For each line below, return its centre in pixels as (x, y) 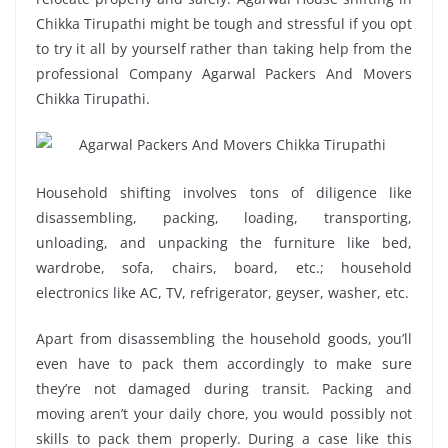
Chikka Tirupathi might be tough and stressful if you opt (224, 23)
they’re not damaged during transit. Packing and (224, 388)
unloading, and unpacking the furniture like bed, (224, 242)
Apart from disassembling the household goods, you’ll (224, 338)
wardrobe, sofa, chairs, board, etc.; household (224, 267)
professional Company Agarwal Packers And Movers (224, 73)
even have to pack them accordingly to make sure (224, 363)
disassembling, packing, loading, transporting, (224, 217)
